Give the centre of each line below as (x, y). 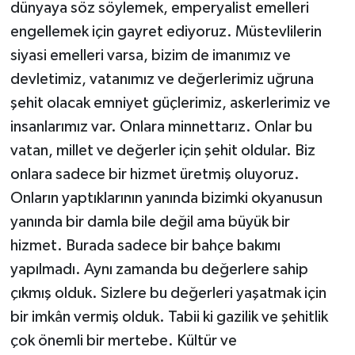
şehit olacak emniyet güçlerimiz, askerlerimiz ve (170, 103)
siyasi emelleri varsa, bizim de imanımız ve (150, 55)
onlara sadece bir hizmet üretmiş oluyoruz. (155, 174)
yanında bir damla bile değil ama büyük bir (150, 221)
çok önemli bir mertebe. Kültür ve (123, 340)
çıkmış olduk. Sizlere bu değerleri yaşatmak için (168, 293)
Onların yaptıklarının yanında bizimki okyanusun (166, 198)
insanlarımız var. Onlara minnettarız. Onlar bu (161, 126)
